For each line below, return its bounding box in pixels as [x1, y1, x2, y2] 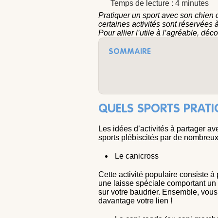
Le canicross [115, 152, 159, 160]
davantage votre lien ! [98, 197, 172, 205]
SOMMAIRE [109, 48, 151, 56]
